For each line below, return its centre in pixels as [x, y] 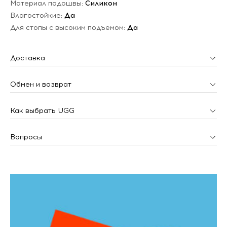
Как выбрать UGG [42, 110]
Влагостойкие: [37, 15]
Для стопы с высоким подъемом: [69, 27]
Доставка [28, 58]
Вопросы [26, 137]
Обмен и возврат [41, 84]
